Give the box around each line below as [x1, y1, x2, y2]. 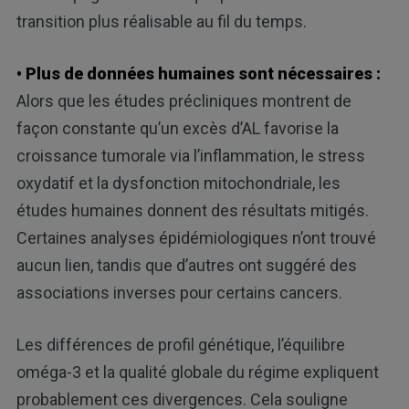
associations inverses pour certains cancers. [16, 282, 342, 302]
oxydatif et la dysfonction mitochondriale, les [16, 173, 341, 193]
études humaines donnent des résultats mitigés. [16, 200, 369, 220]
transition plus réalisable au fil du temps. [16, 11, 307, 31]
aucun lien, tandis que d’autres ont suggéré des [16, 255, 357, 275]
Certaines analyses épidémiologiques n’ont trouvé [16, 227, 376, 247]
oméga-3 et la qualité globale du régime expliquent [16, 362, 379, 382]
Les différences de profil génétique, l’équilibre [16, 334, 345, 354]
